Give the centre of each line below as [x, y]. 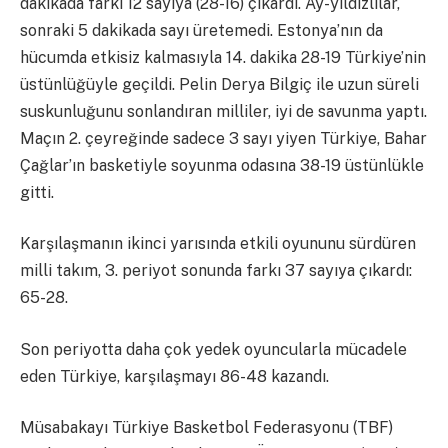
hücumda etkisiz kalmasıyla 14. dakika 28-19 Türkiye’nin [223, 57]
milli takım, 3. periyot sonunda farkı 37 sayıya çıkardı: [216, 271]
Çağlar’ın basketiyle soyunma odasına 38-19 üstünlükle [222, 165]
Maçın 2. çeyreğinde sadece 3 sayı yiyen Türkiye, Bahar [223, 138]
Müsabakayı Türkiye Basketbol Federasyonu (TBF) [206, 428]
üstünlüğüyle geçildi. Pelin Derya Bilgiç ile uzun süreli [219, 84]
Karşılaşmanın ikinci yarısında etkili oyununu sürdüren [218, 244]
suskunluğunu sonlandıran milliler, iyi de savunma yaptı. [223, 111]
